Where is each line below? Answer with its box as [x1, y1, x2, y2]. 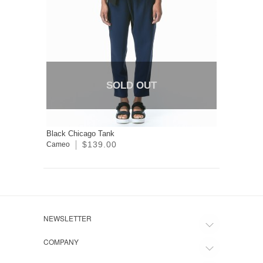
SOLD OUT [106, 80, 157, 92]
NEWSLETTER [43, 213, 92, 224]
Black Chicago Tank [46, 129, 114, 139]
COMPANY [43, 237, 79, 247]
